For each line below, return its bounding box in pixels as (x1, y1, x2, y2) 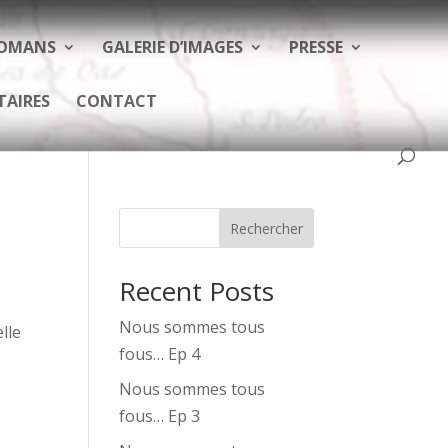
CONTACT (75, 90, 157, 112)
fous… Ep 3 (119, 405, 201, 427)
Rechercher (229, 218, 303, 238)
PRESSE (289, 36, 343, 58)
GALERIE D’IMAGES (102, 36, 243, 58)
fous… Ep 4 (119, 343, 201, 365)
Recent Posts (119, 273, 275, 309)
